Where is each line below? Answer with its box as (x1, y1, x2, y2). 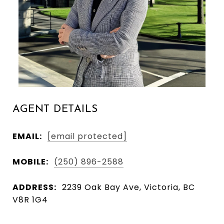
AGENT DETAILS (12, 104, 98, 114)
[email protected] (47, 130, 127, 142)
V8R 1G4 (12, 193, 48, 205)
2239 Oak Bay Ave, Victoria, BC (62, 181, 195, 193)
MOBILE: (12, 155, 48, 167)
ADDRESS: (12, 181, 56, 193)
